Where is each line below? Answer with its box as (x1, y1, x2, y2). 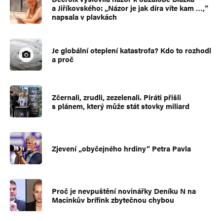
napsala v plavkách (52, 11, 117, 22)
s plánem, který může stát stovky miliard (52, 100, 189, 111)
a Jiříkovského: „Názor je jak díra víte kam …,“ (52, 2, 208, 13)
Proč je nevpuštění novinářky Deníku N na (52, 185, 196, 196)
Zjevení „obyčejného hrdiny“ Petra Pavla (52, 143, 191, 153)
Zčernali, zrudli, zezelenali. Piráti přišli (52, 91, 181, 102)
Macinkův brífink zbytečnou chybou (52, 194, 174, 205)
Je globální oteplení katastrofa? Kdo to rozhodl (52, 44, 211, 55)
